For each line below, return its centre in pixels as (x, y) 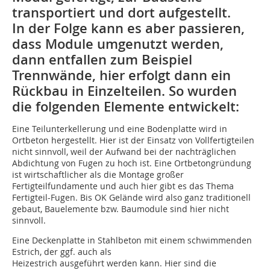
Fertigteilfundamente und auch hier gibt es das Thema (123, 186)
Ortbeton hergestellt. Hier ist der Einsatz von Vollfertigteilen (133, 140)
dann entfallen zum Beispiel (102, 60)
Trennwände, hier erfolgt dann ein (121, 76)
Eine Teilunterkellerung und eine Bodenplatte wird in (120, 129)
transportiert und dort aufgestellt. (121, 13)
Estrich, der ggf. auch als (62, 252)
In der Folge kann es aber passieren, (128, 29)
